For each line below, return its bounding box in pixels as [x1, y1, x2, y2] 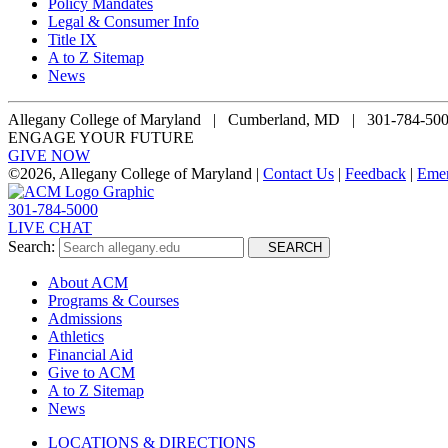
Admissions [48, 309, 122, 327]
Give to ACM [48, 363, 135, 381]
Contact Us [263, 164, 334, 182]
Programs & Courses [48, 291, 179, 309]
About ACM [48, 273, 128, 291]
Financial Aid [48, 345, 133, 363]
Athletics [48, 327, 104, 345]
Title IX [48, 30, 97, 48]
